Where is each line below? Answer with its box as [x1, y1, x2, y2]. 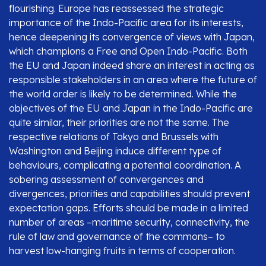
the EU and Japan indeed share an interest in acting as [9, 59, 255, 71]
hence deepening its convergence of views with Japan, [9, 30, 255, 43]
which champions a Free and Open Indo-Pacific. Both [9, 45, 248, 57]
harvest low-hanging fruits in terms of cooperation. [9, 244, 236, 256]
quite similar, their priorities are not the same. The [9, 116, 229, 128]
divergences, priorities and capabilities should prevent [9, 187, 250, 199]
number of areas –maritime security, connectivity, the [9, 216, 249, 228]
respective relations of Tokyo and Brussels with [9, 130, 218, 142]
